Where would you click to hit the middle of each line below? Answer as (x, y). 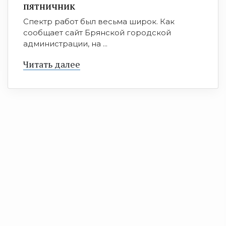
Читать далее (52, 64)
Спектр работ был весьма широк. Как (99, 22)
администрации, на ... (65, 44)
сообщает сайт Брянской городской (97, 33)
